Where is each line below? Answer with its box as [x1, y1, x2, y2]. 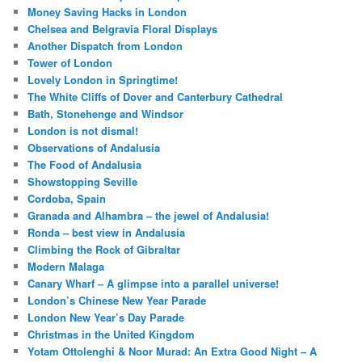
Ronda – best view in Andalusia [27, 224, 186, 240]
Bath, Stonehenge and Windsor [27, 105, 184, 121]
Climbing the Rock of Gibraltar [27, 241, 181, 257]
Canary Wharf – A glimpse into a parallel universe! [27, 275, 280, 291]
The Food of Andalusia [27, 156, 142, 172]
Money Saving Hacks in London [27, 3, 187, 19]
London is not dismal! [27, 122, 139, 138]
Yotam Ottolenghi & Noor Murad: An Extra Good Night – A [27, 343, 318, 359]
